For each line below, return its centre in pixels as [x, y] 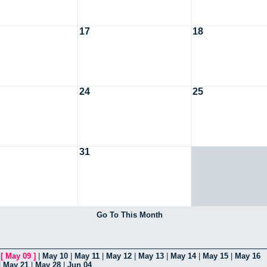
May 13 [151, 256]
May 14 [183, 256]
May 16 [248, 256]
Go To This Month [129, 215]
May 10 [55, 256]
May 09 [18, 256]
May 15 [215, 256]
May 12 [119, 256]
